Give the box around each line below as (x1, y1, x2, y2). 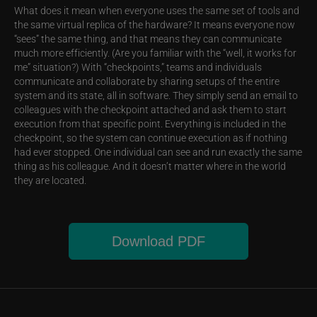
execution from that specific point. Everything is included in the (14, 117, 286, 131)
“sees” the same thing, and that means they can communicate (14, 32, 282, 46)
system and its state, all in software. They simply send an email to (14, 88, 298, 103)
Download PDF (112, 234, 205, 250)
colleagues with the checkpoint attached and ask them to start (14, 103, 287, 117)
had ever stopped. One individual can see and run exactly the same (14, 145, 302, 159)
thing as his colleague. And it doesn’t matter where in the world (14, 159, 286, 173)
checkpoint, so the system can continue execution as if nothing (14, 131, 287, 145)
